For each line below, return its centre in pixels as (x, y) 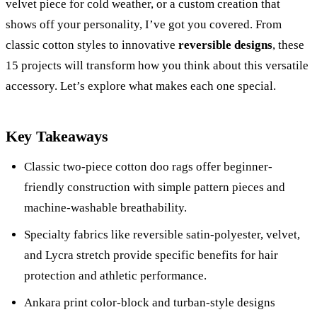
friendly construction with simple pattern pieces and (155, 187)
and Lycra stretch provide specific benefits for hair (151, 255)
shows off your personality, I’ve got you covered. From (144, 24)
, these (288, 45)
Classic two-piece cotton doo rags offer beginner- (148, 167)
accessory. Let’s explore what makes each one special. (141, 86)
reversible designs (225, 45)
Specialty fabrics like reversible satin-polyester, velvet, (162, 235)
